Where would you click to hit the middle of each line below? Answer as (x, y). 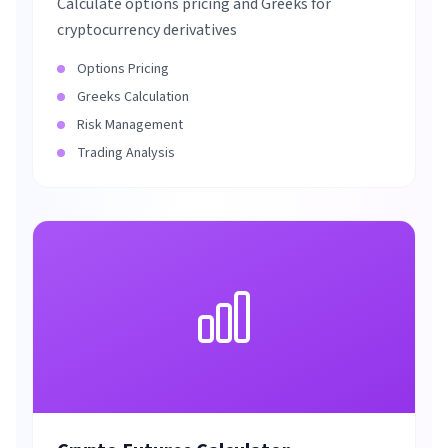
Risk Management (130, 125)
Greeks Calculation (133, 97)
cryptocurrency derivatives (147, 30)
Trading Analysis (126, 153)
